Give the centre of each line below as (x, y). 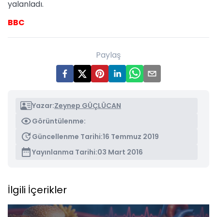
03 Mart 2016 (120, 152)
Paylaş (108, 55)
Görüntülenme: (59, 121)
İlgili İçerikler (37, 190)
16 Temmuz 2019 (131, 137)
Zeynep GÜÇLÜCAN (88, 106)
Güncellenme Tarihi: (67, 137)
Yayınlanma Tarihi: (65, 152)
